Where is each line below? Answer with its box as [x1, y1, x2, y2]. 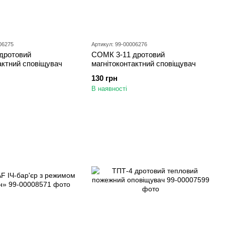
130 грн [91, 74, 118, 82]
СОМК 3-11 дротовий [91, 50, 165, 59]
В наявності [91, 85, 127, 92]
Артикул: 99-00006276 [91, 41, 147, 47]
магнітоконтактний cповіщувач [91, 59, 196, 68]
